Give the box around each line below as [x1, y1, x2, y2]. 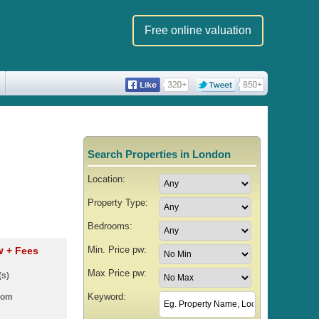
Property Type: [87, 197, 148, 208]
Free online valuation [145, 24, 251, 36]
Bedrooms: [87, 220, 132, 231]
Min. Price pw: [87, 244, 147, 255]
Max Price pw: [87, 267, 147, 278]
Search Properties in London [87, 147, 231, 160]
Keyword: [87, 291, 126, 302]
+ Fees [6, 245, 39, 257]
